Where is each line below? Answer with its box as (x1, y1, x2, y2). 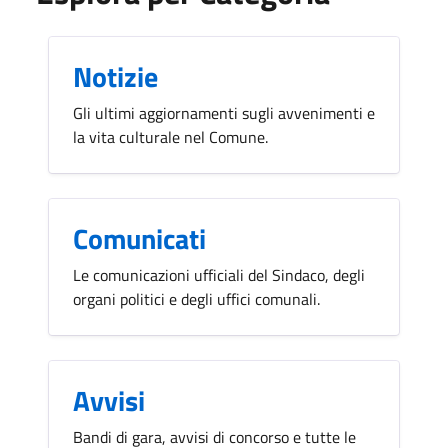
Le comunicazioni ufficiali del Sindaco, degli (73, 263, 365, 288)
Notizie (73, 55, 158, 99)
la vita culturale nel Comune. (73, 125, 268, 150)
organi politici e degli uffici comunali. (73, 287, 320, 312)
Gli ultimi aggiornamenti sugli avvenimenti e (73, 101, 375, 126)
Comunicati (73, 217, 206, 261)
